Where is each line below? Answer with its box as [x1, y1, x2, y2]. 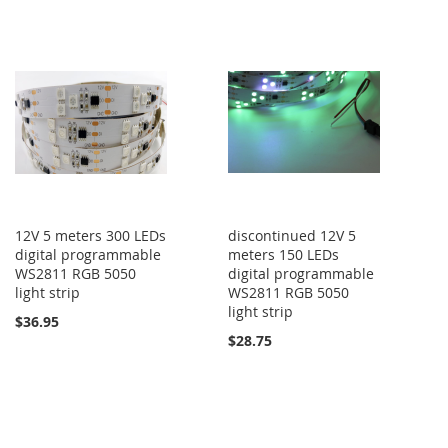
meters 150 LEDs [228, 244, 340, 264]
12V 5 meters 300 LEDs [15, 225, 166, 245]
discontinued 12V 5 [228, 225, 357, 245]
